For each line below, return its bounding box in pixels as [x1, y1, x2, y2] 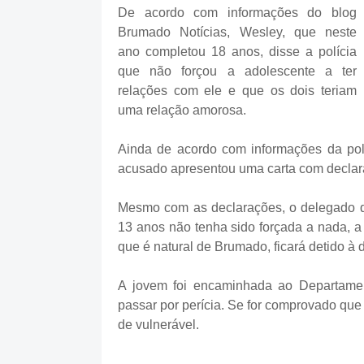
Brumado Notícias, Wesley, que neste [118, 25, 357, 39]
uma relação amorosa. [118, 103, 246, 117]
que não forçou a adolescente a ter [118, 64, 357, 78]
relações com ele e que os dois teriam [118, 84, 357, 97]
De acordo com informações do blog [118, 6, 357, 19]
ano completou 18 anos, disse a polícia [118, 45, 357, 58]
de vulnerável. [118, 318, 199, 331]
